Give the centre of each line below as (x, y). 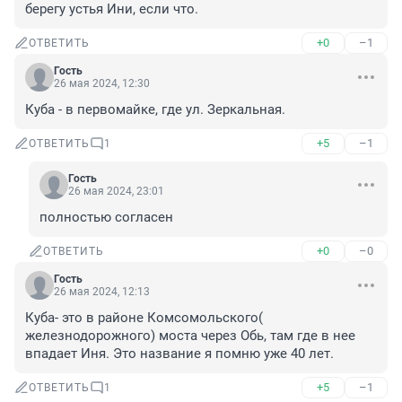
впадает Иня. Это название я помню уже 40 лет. (179, 354)
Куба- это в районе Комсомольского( (144, 318)
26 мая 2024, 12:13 (102, 292)
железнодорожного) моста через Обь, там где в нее (190, 336)
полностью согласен (106, 218)
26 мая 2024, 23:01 (116, 192)
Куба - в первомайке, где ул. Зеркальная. (155, 110)
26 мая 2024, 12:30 (102, 84)
